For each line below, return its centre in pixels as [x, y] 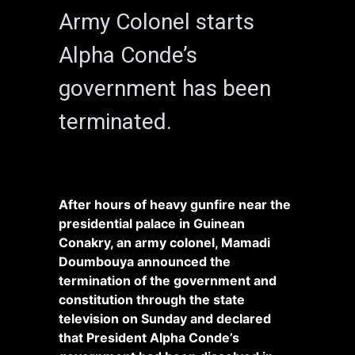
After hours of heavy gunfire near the [175, 204]
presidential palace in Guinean [152, 223]
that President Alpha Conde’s [149, 337]
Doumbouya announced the [145, 261]
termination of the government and [168, 280]
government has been [165, 88]
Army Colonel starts [157, 21]
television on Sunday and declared [165, 318]
